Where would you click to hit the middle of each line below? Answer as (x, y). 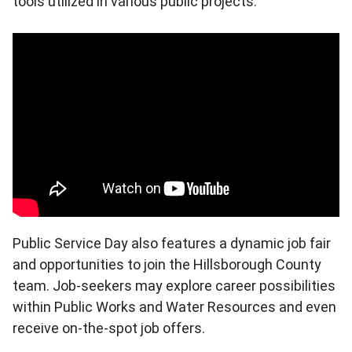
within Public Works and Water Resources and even (174, 307)
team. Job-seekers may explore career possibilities (174, 286)
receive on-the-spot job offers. (109, 328)
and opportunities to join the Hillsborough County (167, 265)
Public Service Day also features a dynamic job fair (172, 244)
